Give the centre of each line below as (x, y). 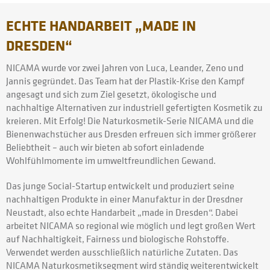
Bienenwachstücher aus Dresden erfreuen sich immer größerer (131, 133)
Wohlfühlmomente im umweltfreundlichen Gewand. (111, 160)
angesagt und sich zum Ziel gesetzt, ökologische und (111, 94)
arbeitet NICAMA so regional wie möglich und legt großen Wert (131, 225)
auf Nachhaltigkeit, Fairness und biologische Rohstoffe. (118, 238)
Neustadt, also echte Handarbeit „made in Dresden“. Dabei (122, 212)
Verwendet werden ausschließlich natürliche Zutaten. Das (122, 252)
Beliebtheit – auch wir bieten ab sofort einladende (105, 147)
